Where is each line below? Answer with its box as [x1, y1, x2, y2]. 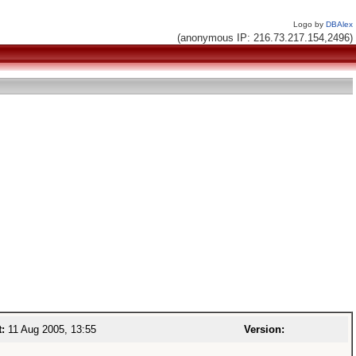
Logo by [293, 20, 326, 29]
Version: [244, 323, 284, 335]
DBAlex [326, 20, 353, 29]
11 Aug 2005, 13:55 [5, 323, 96, 335]
